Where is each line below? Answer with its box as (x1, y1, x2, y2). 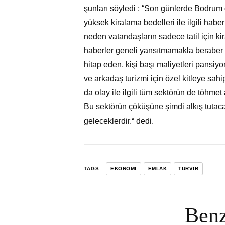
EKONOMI (110, 165, 137, 171)
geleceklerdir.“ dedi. (84, 116, 154, 125)
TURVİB (178, 165, 198, 171)
